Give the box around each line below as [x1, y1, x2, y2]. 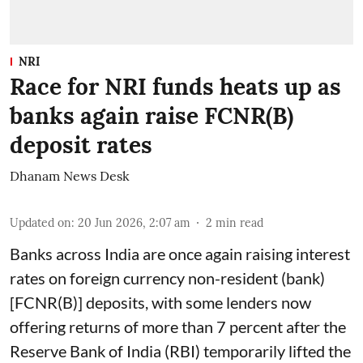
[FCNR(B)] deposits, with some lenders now [10, 292, 311, 312]
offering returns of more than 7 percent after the [10, 316, 346, 336]
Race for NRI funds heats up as [10, 71, 341, 101]
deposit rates [10, 130, 152, 160]
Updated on [10, 215, 71, 230]
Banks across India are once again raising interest [10, 243, 350, 263]
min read [216, 215, 263, 230]
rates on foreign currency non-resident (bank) [10, 267, 325, 288]
